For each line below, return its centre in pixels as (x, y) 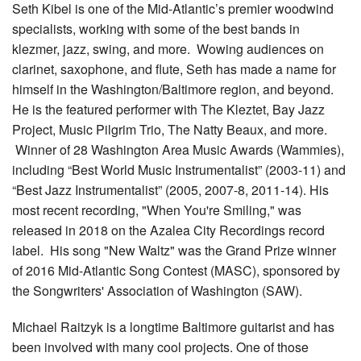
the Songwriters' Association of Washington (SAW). (160, 290)
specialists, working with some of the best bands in (156, 28)
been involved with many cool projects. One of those (160, 346)
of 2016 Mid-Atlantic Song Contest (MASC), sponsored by (176, 270)
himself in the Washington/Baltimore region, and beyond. (173, 89)
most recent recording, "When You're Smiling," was (157, 210)
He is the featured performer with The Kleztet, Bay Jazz (168, 109)
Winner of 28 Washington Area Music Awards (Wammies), (178, 149)
